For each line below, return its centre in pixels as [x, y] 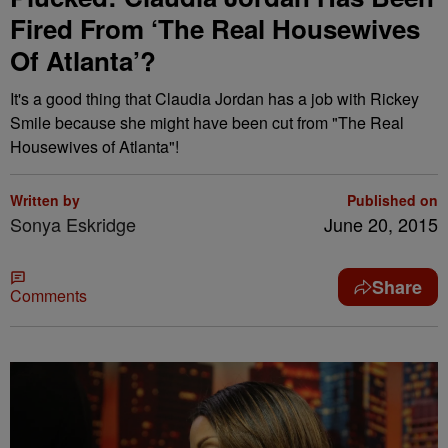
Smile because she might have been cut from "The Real [207, 122]
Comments [48, 295]
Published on [392, 200]
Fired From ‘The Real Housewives [215, 28]
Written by [45, 200]
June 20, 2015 [381, 224]
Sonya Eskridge [73, 224]
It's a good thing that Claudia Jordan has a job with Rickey [214, 98]
